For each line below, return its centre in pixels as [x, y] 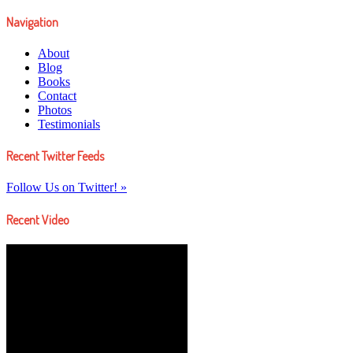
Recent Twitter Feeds [55, 156]
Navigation [32, 22]
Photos [55, 110]
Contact [57, 95]
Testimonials [69, 124]
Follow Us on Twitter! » [67, 188]
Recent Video [38, 219]
